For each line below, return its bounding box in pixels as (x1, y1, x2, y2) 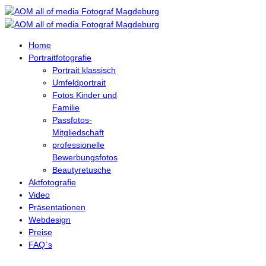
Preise (28, 227, 52, 237)
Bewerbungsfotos (52, 152, 118, 162)
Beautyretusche (52, 164, 111, 175)
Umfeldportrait (52, 77, 106, 87)
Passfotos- (52, 115, 92, 125)
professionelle (52, 140, 104, 150)
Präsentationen (28, 202, 85, 212)
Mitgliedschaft (52, 127, 104, 137)
